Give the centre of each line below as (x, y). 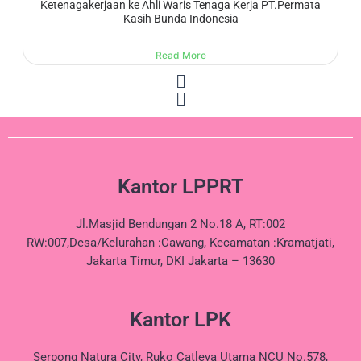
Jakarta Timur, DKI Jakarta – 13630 (180, 261)
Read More (180, 55)
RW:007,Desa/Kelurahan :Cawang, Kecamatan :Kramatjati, (180, 242)
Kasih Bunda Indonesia (180, 19)
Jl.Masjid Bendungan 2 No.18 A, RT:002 (180, 224)
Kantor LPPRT (180, 186)
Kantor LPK (180, 320)
